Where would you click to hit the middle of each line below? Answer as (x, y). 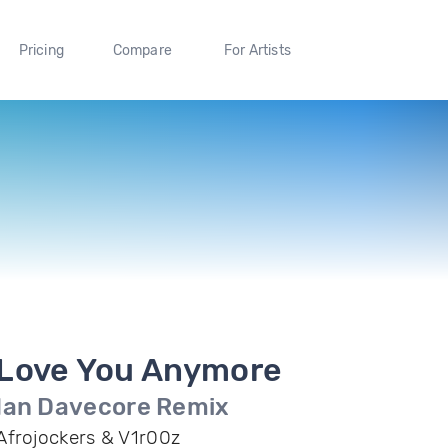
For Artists (257, 50)
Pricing (41, 50)
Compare (142, 50)
